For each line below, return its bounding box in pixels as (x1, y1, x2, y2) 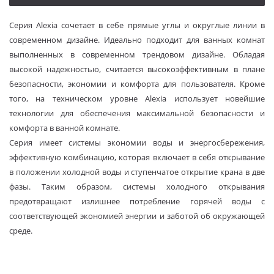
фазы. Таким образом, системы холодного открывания (9, 181, 265, 193)
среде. (9, 225, 32, 237)
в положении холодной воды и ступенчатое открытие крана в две (9, 166, 265, 178)
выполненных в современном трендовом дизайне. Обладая (9, 49, 265, 61)
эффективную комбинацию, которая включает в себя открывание (9, 152, 265, 163)
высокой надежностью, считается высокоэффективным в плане (9, 64, 265, 75)
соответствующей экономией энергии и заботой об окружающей (9, 210, 265, 222)
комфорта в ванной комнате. (9, 122, 120, 134)
